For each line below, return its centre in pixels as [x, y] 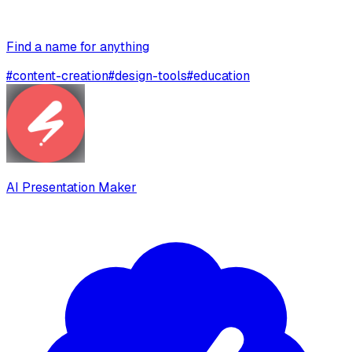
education [222, 76]
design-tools [151, 76]
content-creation [60, 76]
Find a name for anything [78, 47]
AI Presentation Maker [71, 188]
